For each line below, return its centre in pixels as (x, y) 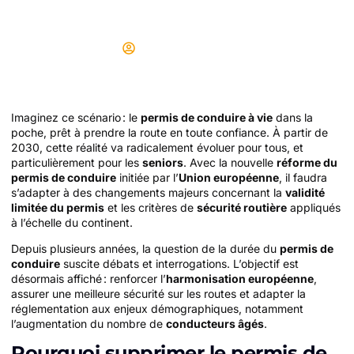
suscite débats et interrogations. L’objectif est (179, 263)
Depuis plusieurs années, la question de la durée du (145, 248)
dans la (293, 117)
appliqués (314, 207)
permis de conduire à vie (207, 117)
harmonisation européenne (240, 278)
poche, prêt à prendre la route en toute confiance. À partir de (169, 132)
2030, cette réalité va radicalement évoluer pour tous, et (157, 147)
